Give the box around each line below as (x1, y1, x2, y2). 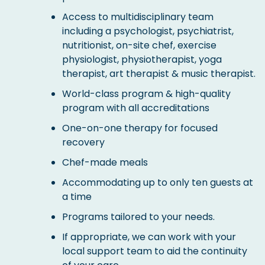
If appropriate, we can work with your (62, 230, 236, 244)
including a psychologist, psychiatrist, (62, 24, 234, 38)
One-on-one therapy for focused (62, 121, 218, 135)
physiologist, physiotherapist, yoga (62, 53, 222, 67)
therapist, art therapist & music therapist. (62, 67, 256, 81)
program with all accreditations (62, 101, 209, 115)
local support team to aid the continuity (62, 244, 247, 258)
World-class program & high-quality (62, 87, 231, 101)
